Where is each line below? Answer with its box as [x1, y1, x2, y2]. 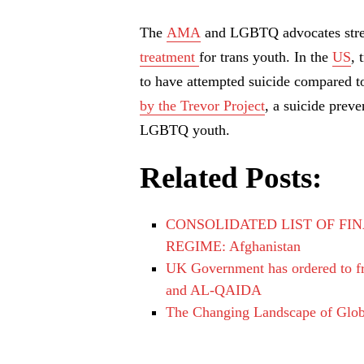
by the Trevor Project [140, 97, 265, 115]
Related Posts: [140, 161, 322, 195]
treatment [140, 49, 199, 66]
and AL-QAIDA [165, 282, 262, 299]
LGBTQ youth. [140, 122, 230, 139]
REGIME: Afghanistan [165, 238, 301, 255]
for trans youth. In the [199, 49, 332, 66]
